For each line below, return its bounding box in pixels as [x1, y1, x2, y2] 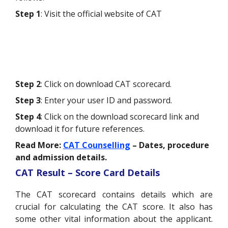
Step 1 [15, 8, 41, 19]
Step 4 [15, 110, 41, 122]
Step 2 [15, 78, 41, 90]
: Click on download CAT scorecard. [41, 78, 174, 90]
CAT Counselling [63, 139, 130, 151]
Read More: [15, 139, 63, 151]
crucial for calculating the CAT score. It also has [15, 201, 213, 212]
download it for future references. [15, 123, 145, 134]
